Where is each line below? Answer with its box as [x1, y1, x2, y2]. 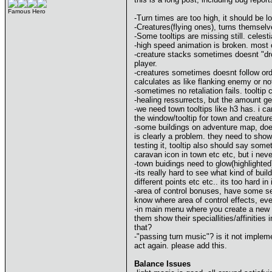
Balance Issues [134, 259, 191, 268]
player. [134, 59, 157, 68]
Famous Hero [8, 8, 46, 15]
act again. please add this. [134, 241, 227, 250]
